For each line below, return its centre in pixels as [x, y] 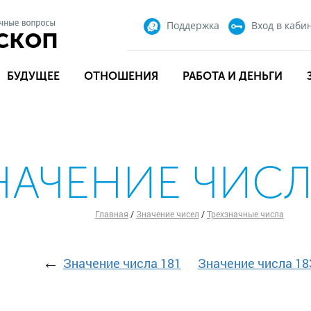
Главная [111, 214]
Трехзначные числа [245, 214]
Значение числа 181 [122, 263]
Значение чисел [167, 214]
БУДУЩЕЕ [33, 76]
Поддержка [193, 25]
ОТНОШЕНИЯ [121, 76]
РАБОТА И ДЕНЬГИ [232, 76]
